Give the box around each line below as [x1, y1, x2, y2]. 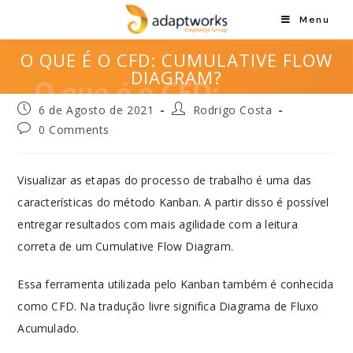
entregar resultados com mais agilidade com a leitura [17, 217, 298, 232]
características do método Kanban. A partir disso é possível [17, 195, 329, 210]
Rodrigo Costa [192, 102, 273, 117]
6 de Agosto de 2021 [39, 102, 154, 117]
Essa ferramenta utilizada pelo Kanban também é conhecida [17, 277, 334, 292]
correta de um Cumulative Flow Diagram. [17, 239, 234, 254]
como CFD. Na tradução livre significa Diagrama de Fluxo [17, 299, 319, 314]
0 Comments [39, 122, 110, 137]
